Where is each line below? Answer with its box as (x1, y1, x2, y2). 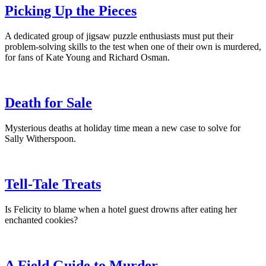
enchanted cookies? (5, 214, 78, 225)
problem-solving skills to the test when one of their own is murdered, (5, 42, 261, 52)
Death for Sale (5, 95, 92, 111)
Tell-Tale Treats (5, 176, 101, 192)
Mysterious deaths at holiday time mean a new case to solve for (5, 122, 240, 133)
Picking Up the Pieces (5, 3, 137, 19)
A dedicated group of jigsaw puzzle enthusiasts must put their (5, 31, 233, 42)
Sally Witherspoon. (5, 133, 76, 144)
